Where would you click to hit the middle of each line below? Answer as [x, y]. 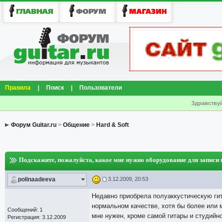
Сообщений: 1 [25, 210]
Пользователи [101, 88]
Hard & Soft [112, 125]
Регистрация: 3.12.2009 [37, 217]
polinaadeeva [37, 179]
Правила [18, 88]
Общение [76, 125]
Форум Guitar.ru [34, 125]
